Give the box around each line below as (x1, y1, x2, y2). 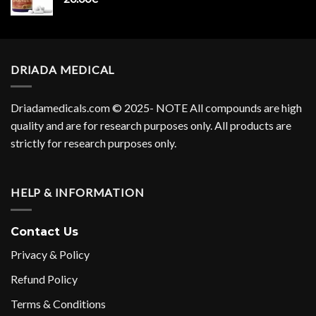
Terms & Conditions (11, 296, 106, 310)
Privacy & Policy (11, 248, 90, 262)
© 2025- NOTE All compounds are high (110, 101, 302, 115)
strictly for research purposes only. (11, 136, 176, 150)
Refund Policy (11, 272, 78, 286)
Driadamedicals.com (11, 101, 110, 115)
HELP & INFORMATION (11, 186, 145, 200)
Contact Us (11, 224, 78, 238)
